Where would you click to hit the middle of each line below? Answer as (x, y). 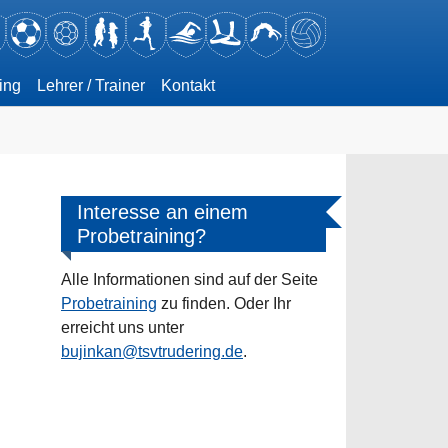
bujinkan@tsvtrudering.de (152, 351)
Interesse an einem (162, 212)
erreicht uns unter (122, 327)
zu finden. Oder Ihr (224, 303)
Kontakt (188, 85)
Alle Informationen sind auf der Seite (189, 279)
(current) (244, 84)
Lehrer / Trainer (91, 85)
